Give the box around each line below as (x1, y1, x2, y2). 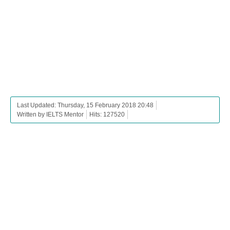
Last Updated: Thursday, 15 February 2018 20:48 (17, 102, 154, 109)
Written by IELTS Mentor (17, 111, 84, 119)
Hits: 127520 (89, 111, 125, 119)
